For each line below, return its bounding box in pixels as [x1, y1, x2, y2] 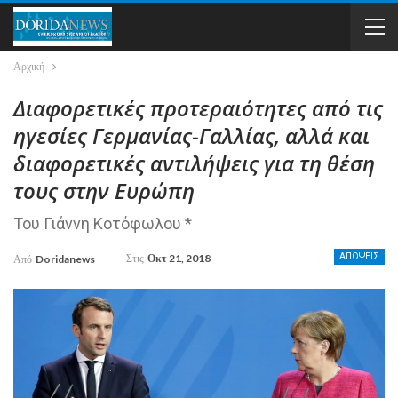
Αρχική [13, 60, 44, 73]
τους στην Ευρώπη [13, 176, 195, 205]
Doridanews [36, 251, 95, 266]
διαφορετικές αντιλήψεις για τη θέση [13, 148, 375, 178]
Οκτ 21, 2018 [147, 251, 211, 265]
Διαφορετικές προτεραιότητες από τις [13, 93, 383, 123]
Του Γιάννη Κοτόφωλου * [13, 214, 192, 233]
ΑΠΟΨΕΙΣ [339, 251, 379, 261]
